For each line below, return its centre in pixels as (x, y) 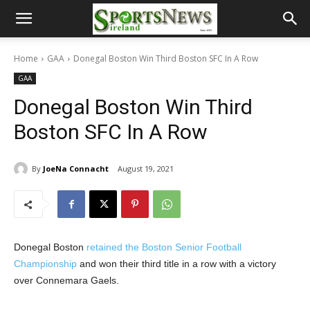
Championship (45, 264)
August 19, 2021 (146, 169)
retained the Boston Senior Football (164, 247)
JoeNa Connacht (76, 168)
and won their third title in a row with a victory (176, 264)
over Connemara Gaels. (66, 281)
